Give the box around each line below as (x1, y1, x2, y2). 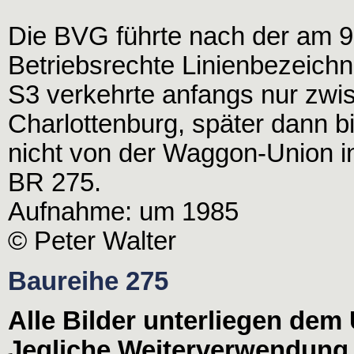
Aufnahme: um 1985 (8, 198, 239, 227)
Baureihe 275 (8, 266, 168, 296)
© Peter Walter (8, 227, 176, 256)
